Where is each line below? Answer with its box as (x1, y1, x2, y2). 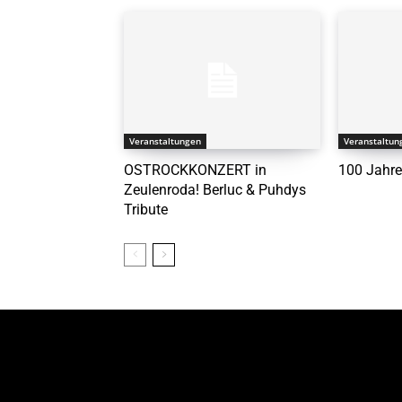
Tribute (124, 201, 168, 219)
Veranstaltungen (129, 135, 201, 148)
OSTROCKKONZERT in (124, 162, 267, 179)
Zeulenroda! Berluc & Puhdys (124, 181, 306, 199)
